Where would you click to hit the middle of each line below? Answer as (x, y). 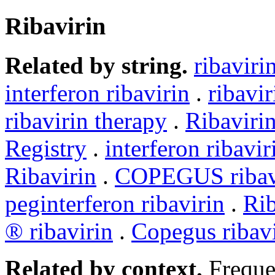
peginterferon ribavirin (115, 204)
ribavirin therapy (86, 121)
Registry (46, 149)
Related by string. (96, 66)
